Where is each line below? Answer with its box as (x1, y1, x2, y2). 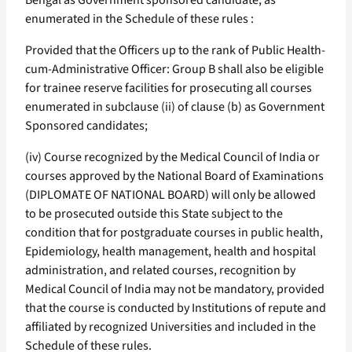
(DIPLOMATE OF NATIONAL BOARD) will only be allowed (25, 186, 316, 204)
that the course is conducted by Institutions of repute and (25, 299, 326, 317)
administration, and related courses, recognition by (25, 262, 295, 280)
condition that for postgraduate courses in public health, (25, 224, 323, 242)
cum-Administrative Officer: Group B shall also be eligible (25, 60, 324, 79)
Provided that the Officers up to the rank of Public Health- (25, 42, 325, 60)
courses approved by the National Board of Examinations (25, 167, 324, 185)
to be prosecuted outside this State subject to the (25, 205, 283, 223)
